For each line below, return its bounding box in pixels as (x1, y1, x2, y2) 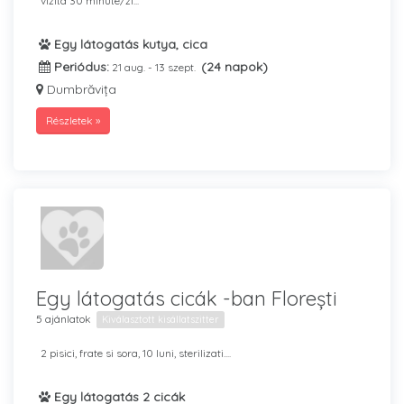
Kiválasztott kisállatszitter (102, 313, 219, 326)
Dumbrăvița (43, 81, 116, 97)
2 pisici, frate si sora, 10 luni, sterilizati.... (41, 346, 231, 360)
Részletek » (46, 114, 100, 127)
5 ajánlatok (36, 312, 91, 326)
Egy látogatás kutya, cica (50, 36, 207, 52)
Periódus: (50, 59, 109, 75)
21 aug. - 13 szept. (112, 60, 198, 74)
